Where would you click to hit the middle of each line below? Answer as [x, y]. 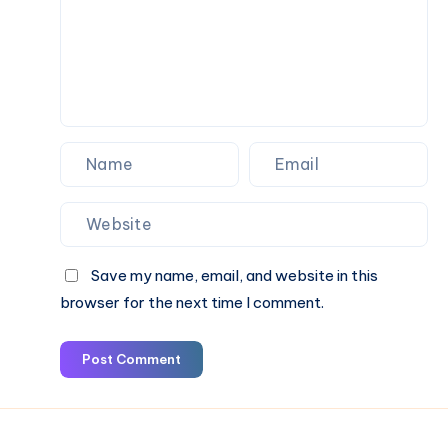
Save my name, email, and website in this [234, 275]
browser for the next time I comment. [192, 302]
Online [80, 57]
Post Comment [131, 358]
